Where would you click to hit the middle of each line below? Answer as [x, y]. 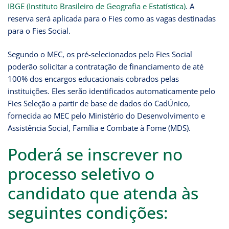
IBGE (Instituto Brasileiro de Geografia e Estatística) [97, 6]
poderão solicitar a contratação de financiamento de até [106, 66]
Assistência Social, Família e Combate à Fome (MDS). [99, 128]
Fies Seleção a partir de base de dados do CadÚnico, [99, 103]
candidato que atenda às [103, 193]
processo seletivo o [81, 173]
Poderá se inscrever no [95, 154]
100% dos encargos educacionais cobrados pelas [93, 78]
